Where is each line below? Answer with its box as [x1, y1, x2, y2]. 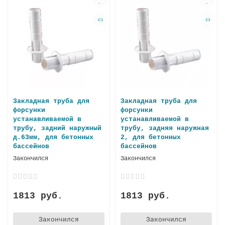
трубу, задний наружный [13, 124, 101, 132]
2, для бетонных [121, 133, 181, 141]
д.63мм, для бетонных [13, 133, 93, 141]
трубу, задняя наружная [121, 124, 209, 132]
